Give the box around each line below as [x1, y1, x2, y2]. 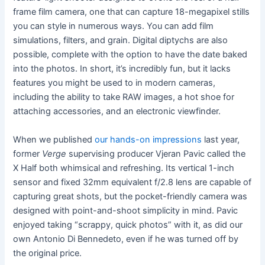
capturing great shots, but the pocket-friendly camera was [13, 190, 248, 202]
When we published [13, 134, 95, 145]
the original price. [13, 247, 82, 258]
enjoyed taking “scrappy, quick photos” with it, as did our [13, 219, 243, 230]
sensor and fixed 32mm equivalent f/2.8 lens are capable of [13, 176, 252, 188]
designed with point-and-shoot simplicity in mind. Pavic [13, 205, 238, 216]
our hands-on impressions [95, 134, 202, 145]
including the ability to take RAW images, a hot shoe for [13, 92, 235, 103]
